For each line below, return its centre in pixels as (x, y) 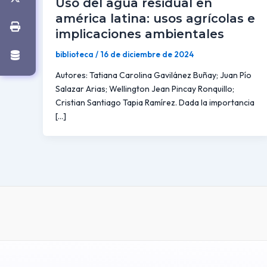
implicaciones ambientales (140, 34)
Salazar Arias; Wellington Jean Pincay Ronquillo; (145, 89)
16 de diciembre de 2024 (147, 54)
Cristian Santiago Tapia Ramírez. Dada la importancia (155, 103)
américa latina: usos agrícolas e (155, 18)
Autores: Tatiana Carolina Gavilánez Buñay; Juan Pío (153, 75)
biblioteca (75, 54)
